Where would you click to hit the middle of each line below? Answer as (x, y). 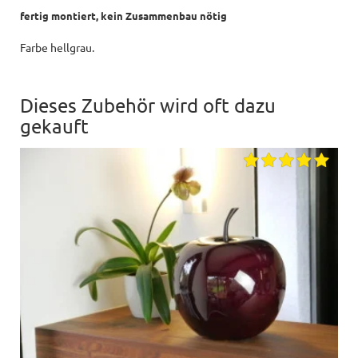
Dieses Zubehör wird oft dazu (148, 105)
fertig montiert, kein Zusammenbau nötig (123, 15)
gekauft (54, 125)
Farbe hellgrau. (57, 47)
